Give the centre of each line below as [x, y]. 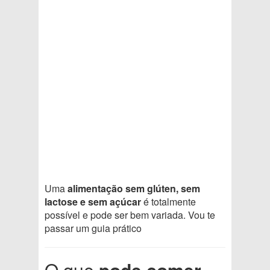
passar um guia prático [93, 228]
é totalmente [168, 202]
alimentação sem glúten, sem [134, 188]
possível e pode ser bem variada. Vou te [130, 215]
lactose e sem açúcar [93, 202]
